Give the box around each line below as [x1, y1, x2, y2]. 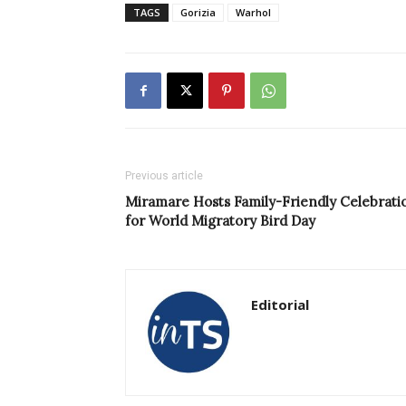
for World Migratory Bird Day [125, 212, 315, 230]
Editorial [251, 295, 309, 314]
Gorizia [180, 5, 216, 20]
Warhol [236, 5, 271, 20]
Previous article [125, 169, 203, 183]
